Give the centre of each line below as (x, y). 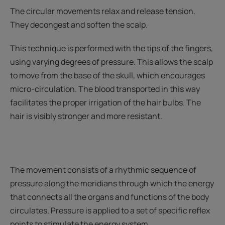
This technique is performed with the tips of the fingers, (111, 48)
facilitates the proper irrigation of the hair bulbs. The (105, 103)
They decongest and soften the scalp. (79, 25)
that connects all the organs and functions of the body (109, 197)
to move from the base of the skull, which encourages (107, 76)
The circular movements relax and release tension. (103, 11)
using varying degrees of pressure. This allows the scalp (111, 62)
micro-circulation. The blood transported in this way (105, 89)
